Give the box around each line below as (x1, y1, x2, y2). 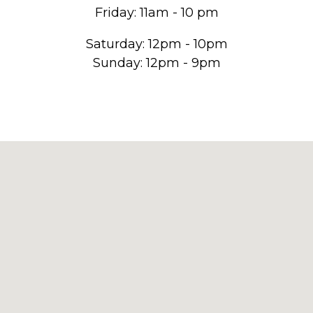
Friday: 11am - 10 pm (94, 5, 219, 21)
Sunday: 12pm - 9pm (92, 55, 221, 71)
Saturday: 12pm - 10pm (85, 36, 228, 52)
